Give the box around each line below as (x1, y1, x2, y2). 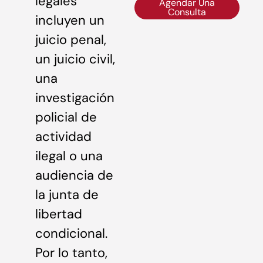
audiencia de (35, 167, 113, 184)
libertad (35, 205, 82, 222)
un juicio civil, (35, 50, 115, 68)
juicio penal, (35, 31, 106, 48)
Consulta (168, 6, 207, 18)
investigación (35, 89, 114, 106)
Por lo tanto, (35, 244, 107, 261)
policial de (35, 109, 97, 126)
